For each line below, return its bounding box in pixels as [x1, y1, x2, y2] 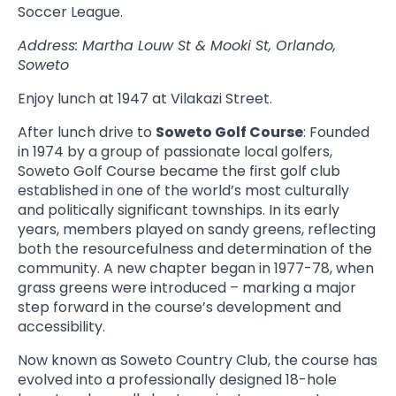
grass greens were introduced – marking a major [18, 278, 356, 298]
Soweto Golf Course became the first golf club [18, 161, 340, 181]
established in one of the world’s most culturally [18, 180, 349, 201]
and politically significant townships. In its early [18, 200, 339, 220]
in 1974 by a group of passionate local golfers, [18, 141, 332, 162]
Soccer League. [18, 2, 126, 22]
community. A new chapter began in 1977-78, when [18, 258, 374, 278]
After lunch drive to [18, 122, 156, 142]
